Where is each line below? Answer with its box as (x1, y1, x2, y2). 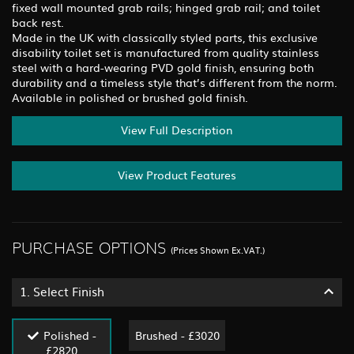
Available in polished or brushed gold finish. (12, 88, 248, 105)
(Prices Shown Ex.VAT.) (171, 243, 265, 256)
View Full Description (121, 121, 233, 137)
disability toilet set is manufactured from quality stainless (12, 43, 319, 60)
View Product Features (118, 166, 236, 183)
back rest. (12, 13, 64, 30)
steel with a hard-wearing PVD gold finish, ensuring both (12, 58, 314, 75)
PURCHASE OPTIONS (12, 240, 166, 257)
